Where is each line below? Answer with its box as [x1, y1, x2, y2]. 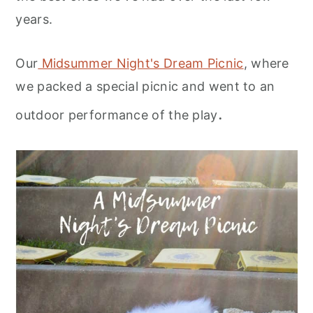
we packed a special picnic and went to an [15, 78, 275, 94]
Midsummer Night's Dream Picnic [38, 55, 244, 71]
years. [15, 11, 53, 27]
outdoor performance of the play [15, 107, 218, 122]
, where [243, 55, 289, 71]
